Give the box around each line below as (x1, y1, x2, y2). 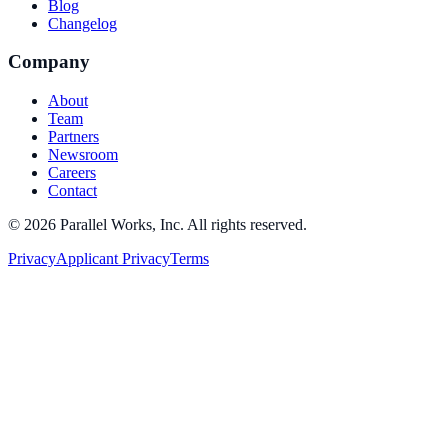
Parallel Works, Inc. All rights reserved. (56, 216, 307, 233)
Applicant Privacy (56, 250, 170, 267)
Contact (48, 182, 97, 199)
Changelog (48, 14, 117, 32)
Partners (48, 128, 99, 145)
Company (8, 51, 90, 73)
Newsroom (48, 146, 118, 163)
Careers (48, 164, 96, 181)
